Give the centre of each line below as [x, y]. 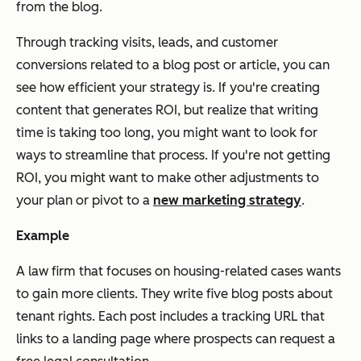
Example [43, 235]
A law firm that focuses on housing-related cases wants [178, 271]
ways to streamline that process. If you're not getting [173, 155]
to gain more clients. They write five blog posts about [174, 293]
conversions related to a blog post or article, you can [173, 64]
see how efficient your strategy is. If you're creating [168, 87]
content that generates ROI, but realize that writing [167, 110]
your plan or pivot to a [85, 200]
